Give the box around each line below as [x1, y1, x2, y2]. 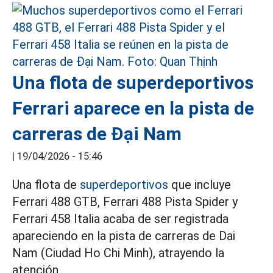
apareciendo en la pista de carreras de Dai [12, 229, 235, 243]
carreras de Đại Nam [12, 123, 182, 144]
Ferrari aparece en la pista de [12, 97, 254, 119]
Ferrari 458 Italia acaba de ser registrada [12, 211, 229, 226]
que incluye [168, 177, 231, 192]
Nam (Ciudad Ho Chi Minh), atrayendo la [12, 246, 224, 260]
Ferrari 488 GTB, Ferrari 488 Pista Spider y [12, 194, 238, 209]
